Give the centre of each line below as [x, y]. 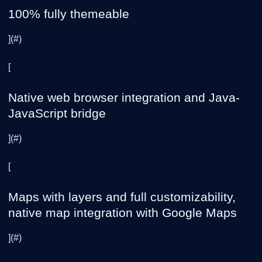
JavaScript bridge [57, 113]
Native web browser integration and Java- [124, 97]
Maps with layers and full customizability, [122, 197]
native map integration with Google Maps [123, 213]
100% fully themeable [69, 14]
